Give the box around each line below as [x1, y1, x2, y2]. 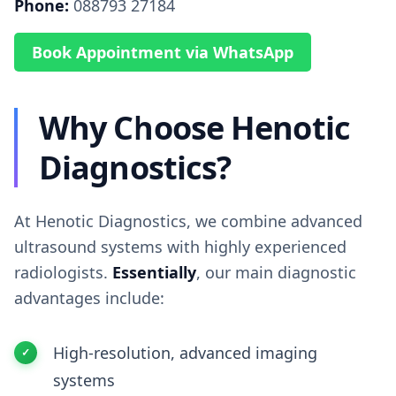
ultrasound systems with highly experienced [14, 236, 346, 257]
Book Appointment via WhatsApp [32, 42, 293, 63]
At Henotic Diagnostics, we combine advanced [14, 210, 362, 232]
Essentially [112, 262, 196, 283]
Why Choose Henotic [39, 106, 350, 149]
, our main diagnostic [196, 262, 356, 283]
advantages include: [14, 287, 164, 308]
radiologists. [14, 262, 112, 283]
